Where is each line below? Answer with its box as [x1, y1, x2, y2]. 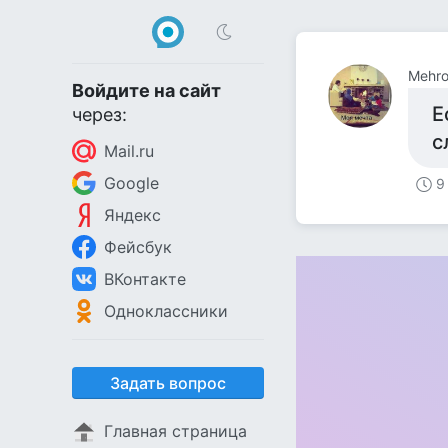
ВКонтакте [104, 269, 186, 289]
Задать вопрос [110, 373, 226, 393]
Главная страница [104, 421, 247, 441]
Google [104, 173, 159, 193]
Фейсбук [104, 237, 172, 257]
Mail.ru [104, 141, 154, 161]
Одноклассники [104, 301, 228, 321]
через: [72, 104, 127, 125]
